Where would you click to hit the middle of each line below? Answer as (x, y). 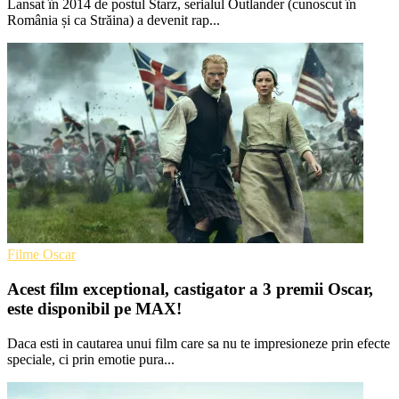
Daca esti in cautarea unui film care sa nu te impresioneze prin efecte (199, 343)
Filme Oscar (41, 255)
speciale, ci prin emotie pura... (91, 359)
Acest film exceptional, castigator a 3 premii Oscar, (190, 289)
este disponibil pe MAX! (94, 309)
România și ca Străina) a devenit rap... (114, 20)
